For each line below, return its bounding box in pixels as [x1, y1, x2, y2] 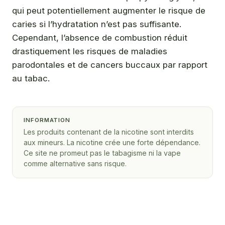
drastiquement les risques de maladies [12, 46, 167, 56]
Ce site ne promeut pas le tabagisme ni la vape [24, 148, 181, 157]
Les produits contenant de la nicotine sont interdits [24, 127, 194, 136]
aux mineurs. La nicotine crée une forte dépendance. [24, 138, 200, 147]
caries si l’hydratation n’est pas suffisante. [12, 19, 181, 29]
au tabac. [12, 73, 50, 83]
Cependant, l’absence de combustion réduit [12, 32, 187, 43]
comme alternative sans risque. [24, 159, 127, 168]
